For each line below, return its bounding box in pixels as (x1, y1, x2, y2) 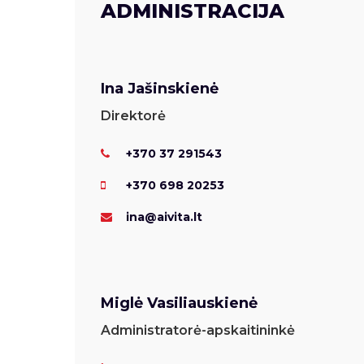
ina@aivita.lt (123, 210, 202, 224)
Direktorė (101, 108, 166, 123)
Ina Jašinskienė (101, 80, 219, 97)
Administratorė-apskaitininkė (101, 323, 295, 338)
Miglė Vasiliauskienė (101, 294, 258, 312)
